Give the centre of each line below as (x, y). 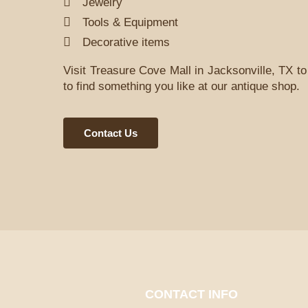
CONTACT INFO (191, 294)
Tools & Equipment (130, 22)
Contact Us (111, 133)
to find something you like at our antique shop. (181, 86)
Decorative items (126, 42)
